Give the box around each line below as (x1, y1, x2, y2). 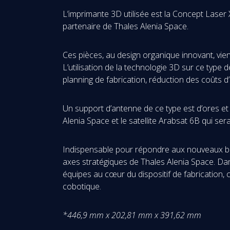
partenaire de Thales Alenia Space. (63, 21, 188, 32)
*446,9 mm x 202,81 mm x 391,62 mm (63, 209, 201, 221)
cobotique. (63, 181, 101, 192)
